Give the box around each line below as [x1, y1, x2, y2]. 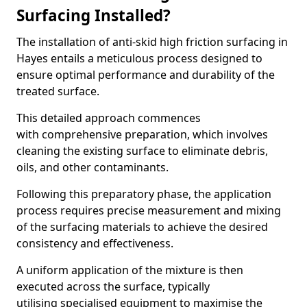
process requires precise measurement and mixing [16, 203, 281, 218]
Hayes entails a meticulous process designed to [16, 51, 262, 66]
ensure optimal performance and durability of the [16, 67, 275, 82]
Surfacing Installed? [16, 5, 171, 26]
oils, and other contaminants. [16, 160, 169, 175]
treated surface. [16, 84, 99, 99]
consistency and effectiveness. [16, 236, 173, 251]
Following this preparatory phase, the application [16, 186, 271, 201]
